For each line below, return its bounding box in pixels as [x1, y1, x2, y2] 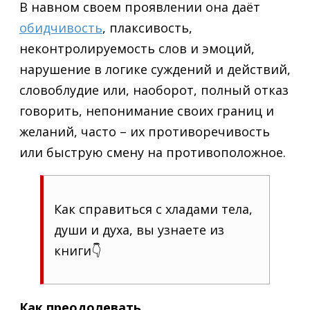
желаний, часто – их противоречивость [19, 122, 270, 140]
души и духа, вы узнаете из [54, 221, 224, 238]
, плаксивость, [102, 19, 192, 36]
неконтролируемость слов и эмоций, [19, 39, 255, 57]
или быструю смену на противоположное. [19, 143, 286, 161]
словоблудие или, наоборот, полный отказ [19, 81, 289, 98]
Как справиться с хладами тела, [54, 200, 253, 217]
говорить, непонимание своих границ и [19, 102, 274, 119]
